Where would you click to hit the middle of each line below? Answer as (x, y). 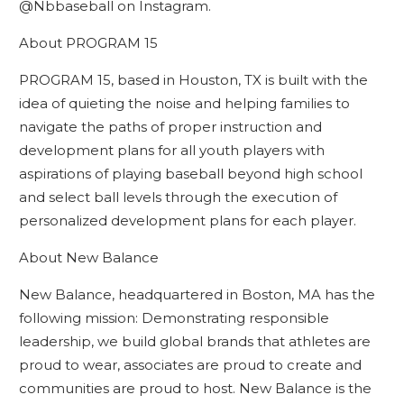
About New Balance (88, 257)
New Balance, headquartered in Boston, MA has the (197, 294)
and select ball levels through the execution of (178, 197)
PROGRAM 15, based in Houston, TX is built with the (193, 80)
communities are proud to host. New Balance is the (195, 388)
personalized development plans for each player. (187, 220)
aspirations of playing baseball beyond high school (190, 174)
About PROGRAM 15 (88, 43)
